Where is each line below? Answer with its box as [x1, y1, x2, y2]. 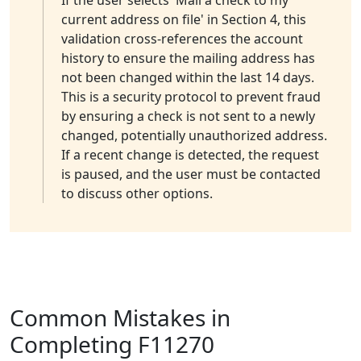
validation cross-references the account [61, 30, 303, 48]
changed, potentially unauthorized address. [61, 127, 327, 145]
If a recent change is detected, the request [61, 146, 319, 164]
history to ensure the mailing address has [61, 49, 315, 68]
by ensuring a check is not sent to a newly [61, 107, 315, 126]
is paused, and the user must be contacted [61, 165, 321, 184]
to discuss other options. [61, 185, 213, 203]
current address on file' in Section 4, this [61, 10, 306, 29]
